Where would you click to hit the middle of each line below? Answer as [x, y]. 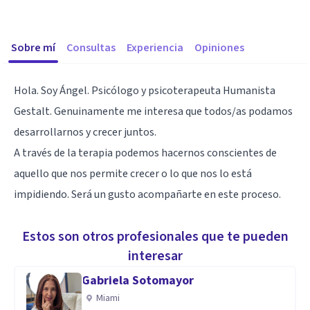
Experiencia [155, 48]
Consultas [91, 48]
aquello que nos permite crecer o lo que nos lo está [133, 174]
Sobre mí [33, 48]
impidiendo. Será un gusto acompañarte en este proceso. [147, 194]
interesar [155, 256]
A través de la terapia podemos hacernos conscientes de [145, 153]
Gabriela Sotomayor [138, 281]
